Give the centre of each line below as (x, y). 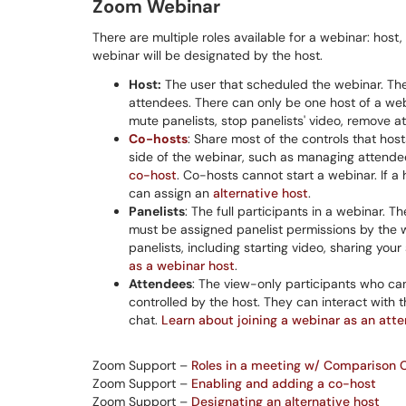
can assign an (171, 193)
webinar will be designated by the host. (208, 55)
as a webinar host (182, 266)
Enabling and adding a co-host (284, 383)
